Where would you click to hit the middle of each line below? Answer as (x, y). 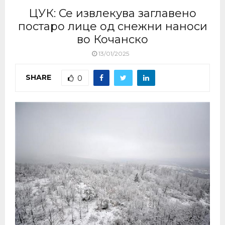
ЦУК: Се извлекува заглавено (113, 13)
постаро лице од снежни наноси (113, 26)
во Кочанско (113, 39)
